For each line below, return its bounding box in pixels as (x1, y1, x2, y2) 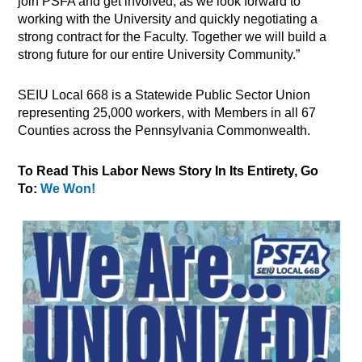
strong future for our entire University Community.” (18, 48, 301, 62)
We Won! (40, 182, 96, 196)
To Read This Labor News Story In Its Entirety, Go (18, 164, 319, 179)
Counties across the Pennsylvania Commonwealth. (18, 124, 311, 138)
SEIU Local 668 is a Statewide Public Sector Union (18, 88, 311, 103)
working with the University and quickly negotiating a (18, 12, 318, 27)
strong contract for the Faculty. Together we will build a (18, 30, 327, 44)
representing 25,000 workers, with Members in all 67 (18, 106, 317, 120)
